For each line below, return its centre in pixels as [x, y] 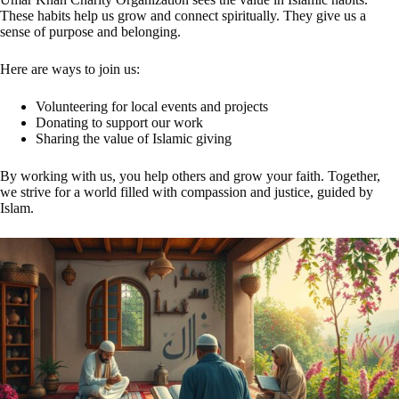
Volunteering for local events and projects [152, 106]
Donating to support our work [119, 122]
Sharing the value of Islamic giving [134, 138]
